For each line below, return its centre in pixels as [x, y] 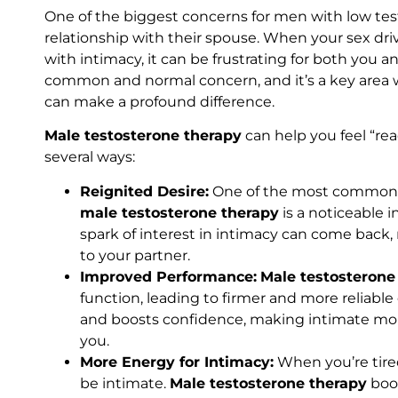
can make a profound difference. [159, 101]
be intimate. [125, 383]
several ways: [90, 157]
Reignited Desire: [144, 191]
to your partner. [135, 255]
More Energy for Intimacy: [177, 362]
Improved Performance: [168, 276]
